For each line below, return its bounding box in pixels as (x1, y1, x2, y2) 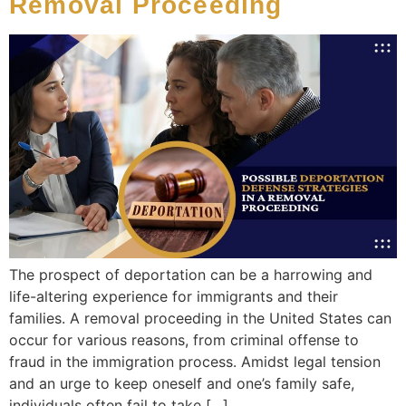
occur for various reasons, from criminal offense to (9, 331, 359, 350)
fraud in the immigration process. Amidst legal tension (9, 353, 381, 372)
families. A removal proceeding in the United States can (9, 309, 391, 328)
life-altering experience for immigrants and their (9, 287, 338, 306)
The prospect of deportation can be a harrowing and (9, 266, 372, 285)
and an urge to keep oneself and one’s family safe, (9, 374, 354, 393)
